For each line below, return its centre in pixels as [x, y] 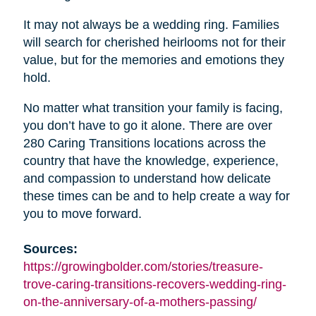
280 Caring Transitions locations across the [144, 144]
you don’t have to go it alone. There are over [147, 126]
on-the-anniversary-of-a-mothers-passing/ [140, 302]
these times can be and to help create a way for [156, 196]
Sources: [50, 249]
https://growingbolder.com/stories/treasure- [143, 267]
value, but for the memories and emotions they [153, 60]
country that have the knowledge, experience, [151, 161]
